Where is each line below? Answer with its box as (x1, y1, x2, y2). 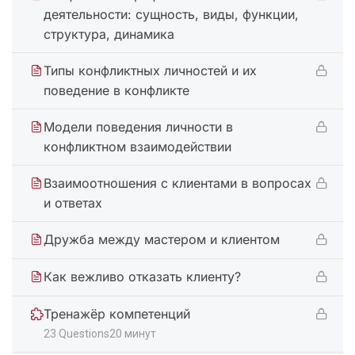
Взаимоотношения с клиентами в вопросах (44, 175, 311, 192)
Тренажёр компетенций (44, 306, 190, 323)
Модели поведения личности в (44, 119, 233, 136)
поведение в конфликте (44, 82, 189, 99)
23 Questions (44, 327, 109, 341)
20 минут (109, 327, 156, 341)
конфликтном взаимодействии (44, 139, 231, 155)
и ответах (44, 195, 102, 212)
